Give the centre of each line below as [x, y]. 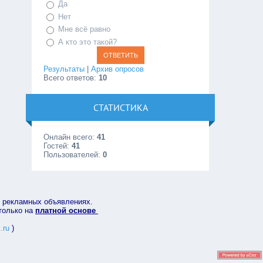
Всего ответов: [71, 78]
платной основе [67, 211]
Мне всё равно [85, 29]
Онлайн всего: [70, 137]
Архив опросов [118, 69]
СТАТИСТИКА [120, 108]
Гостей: [58, 146]
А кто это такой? [88, 42]
